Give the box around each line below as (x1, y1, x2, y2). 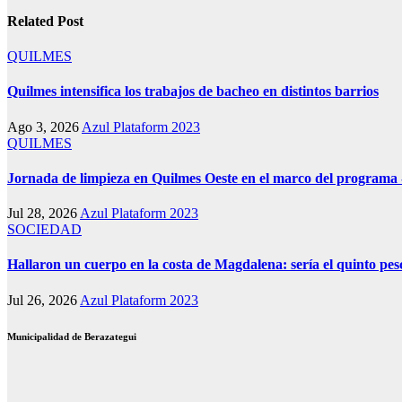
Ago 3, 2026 (7, 118, 82, 135)
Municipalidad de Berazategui (7, 330, 136, 342)
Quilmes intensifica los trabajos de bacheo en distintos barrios (7, 83, 379, 100)
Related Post (7, 13, 83, 29)
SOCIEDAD (7, 222, 82, 238)
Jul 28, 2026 (7, 205, 80, 222)
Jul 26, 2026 (7, 292, 80, 308)
